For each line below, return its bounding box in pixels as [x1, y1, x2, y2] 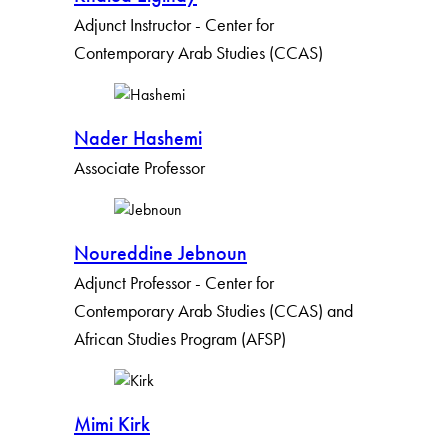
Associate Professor [74, 156, 205, 180]
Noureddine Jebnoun [74, 240, 247, 267]
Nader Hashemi [74, 125, 202, 152]
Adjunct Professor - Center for [74, 271, 274, 295]
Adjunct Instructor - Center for [74, 13, 274, 37]
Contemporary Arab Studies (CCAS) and [74, 299, 353, 323]
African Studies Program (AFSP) [74, 327, 286, 351]
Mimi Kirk [74, 411, 150, 438]
